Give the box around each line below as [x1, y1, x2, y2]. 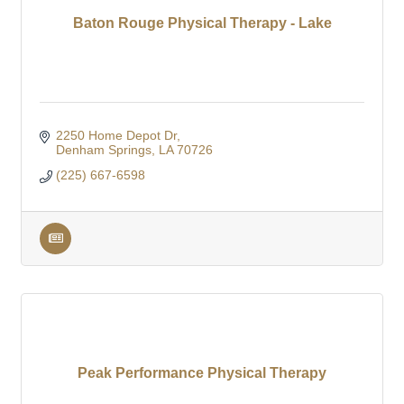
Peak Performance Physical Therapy [78, 365, 326, 381]
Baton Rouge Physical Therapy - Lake [72, 15, 332, 32]
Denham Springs [55, 142, 151, 158]
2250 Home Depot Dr [55, 128, 177, 143]
